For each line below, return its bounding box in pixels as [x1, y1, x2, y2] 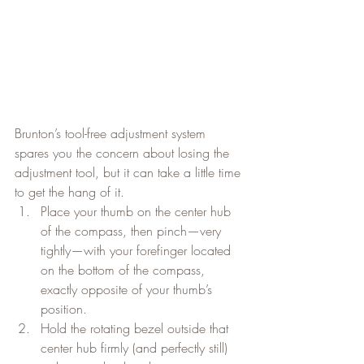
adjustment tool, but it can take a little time [15, 162, 245, 181]
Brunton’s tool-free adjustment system [15, 123, 210, 142]
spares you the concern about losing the [15, 143, 233, 162]
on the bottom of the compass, [41, 260, 209, 279]
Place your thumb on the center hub [41, 201, 235, 220]
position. [41, 299, 87, 318]
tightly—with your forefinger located [41, 240, 235, 259]
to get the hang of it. [15, 182, 124, 201]
